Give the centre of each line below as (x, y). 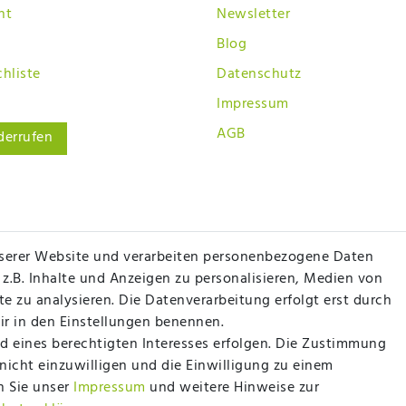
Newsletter (253, 14)
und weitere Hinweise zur (232, 388)
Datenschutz (259, 74)
